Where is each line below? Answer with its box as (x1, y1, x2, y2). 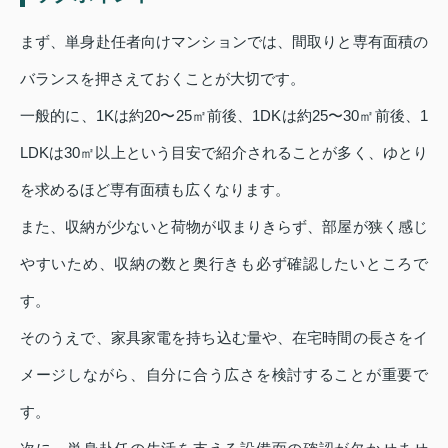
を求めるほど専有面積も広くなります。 (20, 180, 290, 198)
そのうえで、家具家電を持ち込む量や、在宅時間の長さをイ (20, 328, 428, 346)
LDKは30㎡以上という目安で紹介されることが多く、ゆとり (20, 143, 428, 161)
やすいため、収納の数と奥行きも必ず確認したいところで (20, 254, 428, 272)
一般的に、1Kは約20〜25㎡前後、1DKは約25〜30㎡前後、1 (20, 106, 428, 124)
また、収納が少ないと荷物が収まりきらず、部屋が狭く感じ (20, 217, 428, 235)
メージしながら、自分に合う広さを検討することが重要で (20, 365, 428, 383)
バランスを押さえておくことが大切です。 (20, 69, 305, 87)
